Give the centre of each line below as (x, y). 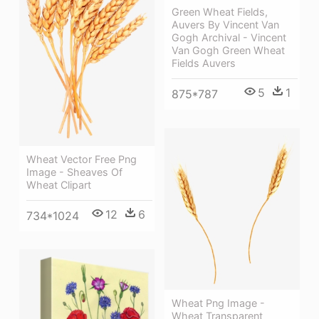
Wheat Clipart (59, 185)
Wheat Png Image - (218, 303)
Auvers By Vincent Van (225, 25)
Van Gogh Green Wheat (228, 51)
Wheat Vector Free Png (82, 159)
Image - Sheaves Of (74, 172)
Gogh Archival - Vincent (229, 38)
